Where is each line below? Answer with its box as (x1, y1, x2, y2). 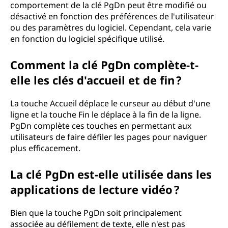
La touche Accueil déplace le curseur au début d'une (10, 98, 210, 109)
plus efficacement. (10, 142, 80, 154)
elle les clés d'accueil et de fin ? (10, 72, 182, 88)
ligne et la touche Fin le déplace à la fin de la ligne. (10, 109, 201, 120)
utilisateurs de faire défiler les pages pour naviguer (10, 131, 207, 142)
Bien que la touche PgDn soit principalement (10, 207, 182, 218)
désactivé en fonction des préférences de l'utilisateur (10, 11, 214, 22)
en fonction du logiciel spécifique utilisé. (10, 33, 164, 44)
